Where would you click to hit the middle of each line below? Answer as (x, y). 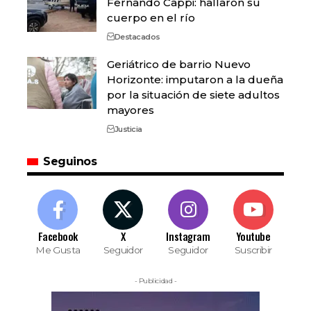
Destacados (137, 36)
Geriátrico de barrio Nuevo (179, 64)
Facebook (58, 236)
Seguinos (70, 161)
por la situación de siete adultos (193, 94)
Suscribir (253, 250)
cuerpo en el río (151, 17)
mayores (131, 110)
